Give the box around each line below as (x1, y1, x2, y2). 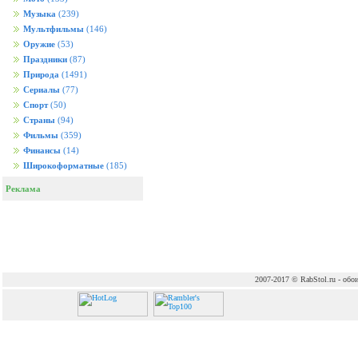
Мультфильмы (23, 25, 84, 34)
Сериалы (23, 86, 60, 94)
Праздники (23, 55, 67, 64)
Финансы (23, 146, 61, 155)
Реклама (3, 184, 41, 193)
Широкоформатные (23, 161, 104, 170)
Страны (23, 116, 55, 125)
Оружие (23, 40, 55, 49)
